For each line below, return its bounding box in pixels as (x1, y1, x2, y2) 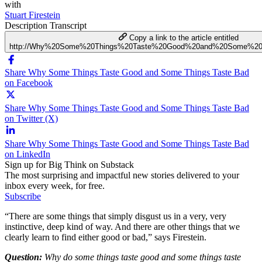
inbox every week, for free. (5, 180, 105, 191)
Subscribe (5, 191, 41, 201)
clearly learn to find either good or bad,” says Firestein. (5, 232, 206, 242)
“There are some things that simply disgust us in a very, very (5, 211, 226, 221)
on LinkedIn (5, 149, 50, 159)
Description (5, 20, 50, 30)
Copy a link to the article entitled (129, 33, 239, 42)
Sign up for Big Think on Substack (5, 159, 134, 170)
